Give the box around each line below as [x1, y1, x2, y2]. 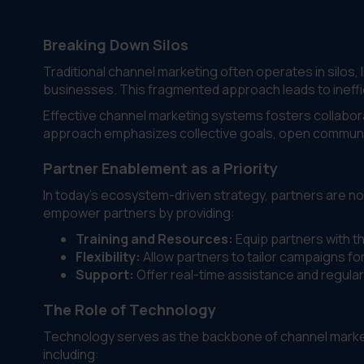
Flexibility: [75, 248, 141, 266]
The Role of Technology [42, 300, 216, 319]
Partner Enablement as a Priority [42, 158, 278, 178]
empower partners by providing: [42, 204, 235, 222]
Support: [75, 266, 134, 284]
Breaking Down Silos [42, 35, 188, 54]
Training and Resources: [75, 230, 233, 248]
